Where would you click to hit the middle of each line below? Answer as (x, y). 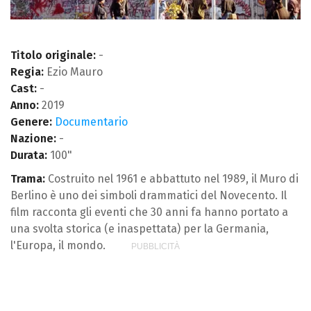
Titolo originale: (53, 55)
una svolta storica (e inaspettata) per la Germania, (140, 228)
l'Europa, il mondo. (58, 245)
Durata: (29, 155)
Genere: (31, 121)
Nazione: (33, 138)
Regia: (27, 72)
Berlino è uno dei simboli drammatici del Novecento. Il (149, 195)
